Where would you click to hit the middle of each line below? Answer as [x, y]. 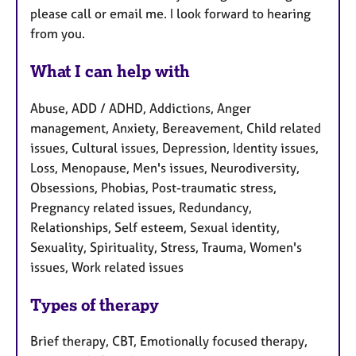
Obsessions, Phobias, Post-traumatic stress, [153, 187]
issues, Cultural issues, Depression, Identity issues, [174, 147]
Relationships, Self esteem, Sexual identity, [155, 227]
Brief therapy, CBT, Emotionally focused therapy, [169, 341]
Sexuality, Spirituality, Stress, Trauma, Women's [166, 247]
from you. [58, 33]
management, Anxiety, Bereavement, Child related [176, 128]
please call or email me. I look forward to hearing [170, 13]
